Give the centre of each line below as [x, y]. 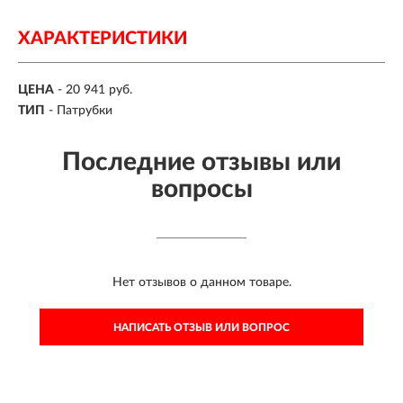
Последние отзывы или [201, 161]
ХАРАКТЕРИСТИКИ [103, 39]
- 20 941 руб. [95, 90]
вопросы [201, 188]
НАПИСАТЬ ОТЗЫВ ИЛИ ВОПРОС [201, 327]
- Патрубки [81, 110]
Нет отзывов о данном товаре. [201, 282]
